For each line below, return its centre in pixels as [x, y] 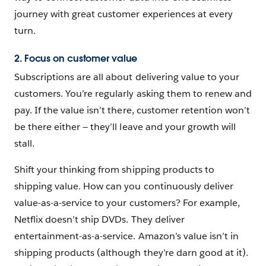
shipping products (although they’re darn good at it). [132, 252]
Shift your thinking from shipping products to [114, 169]
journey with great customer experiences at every [123, 14]
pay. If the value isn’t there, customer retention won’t [132, 110]
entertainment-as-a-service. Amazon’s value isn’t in [126, 236]
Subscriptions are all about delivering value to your [127, 77]
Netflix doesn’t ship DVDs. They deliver [99, 219]
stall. [25, 143]
